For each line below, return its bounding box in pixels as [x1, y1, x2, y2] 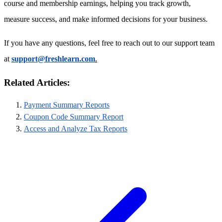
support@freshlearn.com [11, 54, 95, 63]
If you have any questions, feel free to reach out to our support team [4, 38, 215, 47]
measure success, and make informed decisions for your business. [4, 14, 208, 23]
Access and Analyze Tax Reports [24, 124, 127, 133]
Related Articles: [4, 77, 70, 88]
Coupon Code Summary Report [24, 112, 123, 121]
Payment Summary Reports [24, 101, 110, 110]
